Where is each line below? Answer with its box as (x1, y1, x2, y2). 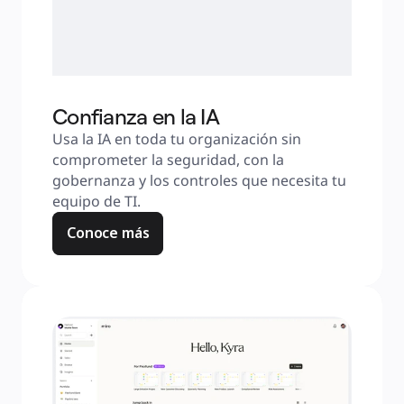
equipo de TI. (52, 191, 141, 211)
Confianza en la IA (52, 103, 220, 130)
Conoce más (67, 223, 150, 243)
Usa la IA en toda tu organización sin (52, 129, 301, 149)
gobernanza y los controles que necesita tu (52, 170, 346, 190)
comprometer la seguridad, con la (52, 150, 284, 170)
